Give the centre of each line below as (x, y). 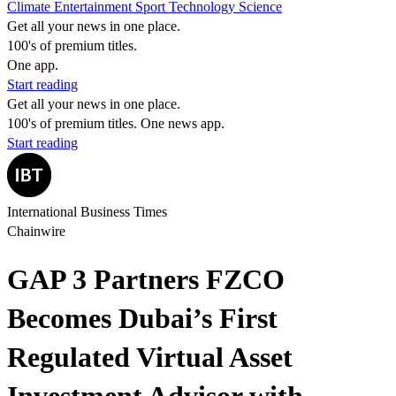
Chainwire (36, 231)
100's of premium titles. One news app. (116, 123)
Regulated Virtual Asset (150, 358)
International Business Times (87, 212)
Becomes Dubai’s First (142, 319)
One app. (33, 65)
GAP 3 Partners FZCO (146, 280)
